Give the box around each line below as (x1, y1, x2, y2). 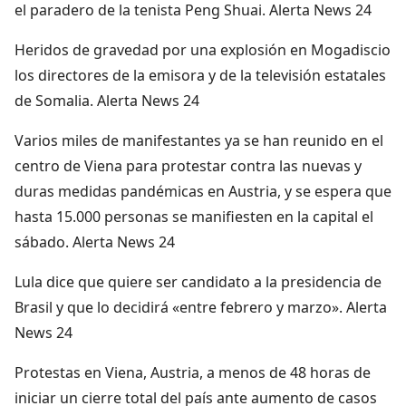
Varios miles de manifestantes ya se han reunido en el (14, 130, 383, 150)
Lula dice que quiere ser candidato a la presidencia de (14, 271, 382, 292)
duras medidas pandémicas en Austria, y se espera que (14, 180, 391, 201)
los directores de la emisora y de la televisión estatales (14, 64, 386, 85)
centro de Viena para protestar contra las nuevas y (14, 155, 362, 176)
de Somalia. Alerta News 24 (14, 90, 199, 111)
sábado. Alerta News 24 (14, 231, 175, 252)
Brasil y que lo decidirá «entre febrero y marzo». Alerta (14, 296, 387, 317)
